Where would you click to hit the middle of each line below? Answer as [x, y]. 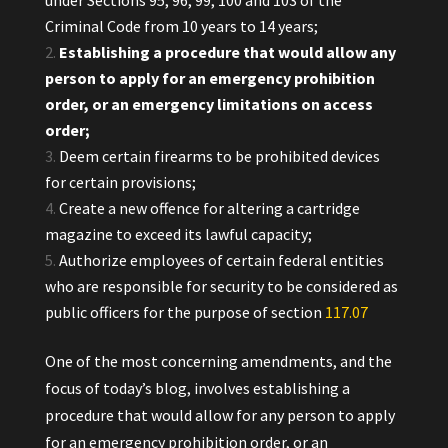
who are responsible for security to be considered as [221, 286]
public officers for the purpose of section [183, 312]
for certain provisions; [120, 182]
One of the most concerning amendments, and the [218, 361]
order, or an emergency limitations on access [208, 104]
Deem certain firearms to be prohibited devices [219, 156]
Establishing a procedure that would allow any [227, 52]
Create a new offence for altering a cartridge [209, 208]
